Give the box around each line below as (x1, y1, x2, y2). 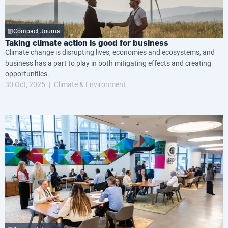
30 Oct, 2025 (5, 80, 45, 89)
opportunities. (5, 69, 49, 78)
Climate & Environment (54, 80, 126, 89)
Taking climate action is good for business (5, 36, 168, 48)
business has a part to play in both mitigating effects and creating (5, 59, 211, 67)
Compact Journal (13, 27, 62, 35)
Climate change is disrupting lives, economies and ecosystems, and (5, 48, 215, 56)
